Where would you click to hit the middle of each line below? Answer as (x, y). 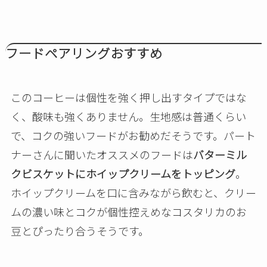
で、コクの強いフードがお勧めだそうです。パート (133, 136)
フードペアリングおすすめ (84, 53)
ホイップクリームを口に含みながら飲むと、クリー (133, 193)
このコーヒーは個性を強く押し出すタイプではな (128, 97)
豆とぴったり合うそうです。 (80, 231)
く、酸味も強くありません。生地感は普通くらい (128, 117)
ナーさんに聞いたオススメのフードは (102, 155)
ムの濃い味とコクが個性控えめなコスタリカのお (128, 212)
